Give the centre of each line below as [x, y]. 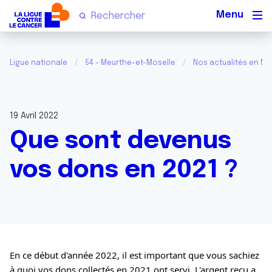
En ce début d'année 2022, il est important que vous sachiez [134, 255]
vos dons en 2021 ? [124, 170]
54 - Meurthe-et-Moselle [130, 63]
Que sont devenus [121, 141]
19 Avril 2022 [34, 116]
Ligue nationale [39, 63]
